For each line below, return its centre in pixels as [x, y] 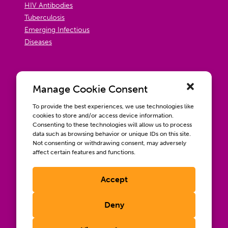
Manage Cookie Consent [90, 89]
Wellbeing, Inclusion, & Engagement [114, 200]
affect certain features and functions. [84, 152]
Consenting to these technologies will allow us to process [112, 125]
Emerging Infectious [57, 30]
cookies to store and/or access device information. [103, 116]
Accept [114, 179]
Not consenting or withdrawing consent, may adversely [109, 143]
